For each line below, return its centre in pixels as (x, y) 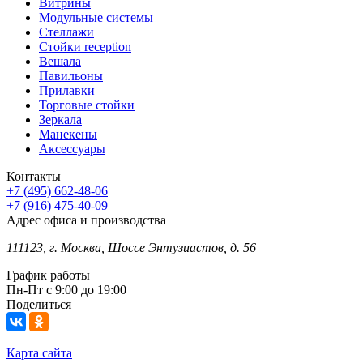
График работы (48, 275)
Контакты (34, 177)
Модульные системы (96, 18)
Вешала (60, 62)
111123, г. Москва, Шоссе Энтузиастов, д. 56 (131, 248)
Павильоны (71, 76)
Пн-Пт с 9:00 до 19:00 (66, 290)
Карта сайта (39, 353)
